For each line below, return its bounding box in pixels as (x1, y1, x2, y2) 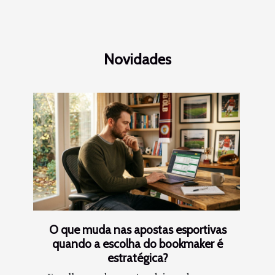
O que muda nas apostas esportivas (48, 222, 227, 238)
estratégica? (107, 250, 168, 266)
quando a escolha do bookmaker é (52, 236, 223, 252)
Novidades (104, 50, 171, 69)
